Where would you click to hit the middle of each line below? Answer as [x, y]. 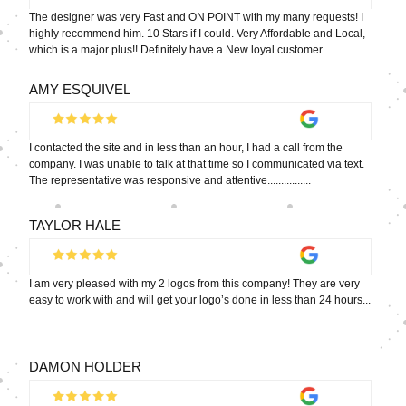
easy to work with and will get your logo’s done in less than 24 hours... [200, 300]
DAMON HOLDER [86, 366]
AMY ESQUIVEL [80, 89]
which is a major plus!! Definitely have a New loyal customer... [180, 49]
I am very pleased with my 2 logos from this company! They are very [195, 283]
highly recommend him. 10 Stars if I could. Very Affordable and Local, [198, 33]
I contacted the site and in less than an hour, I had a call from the [186, 147]
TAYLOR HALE [75, 225]
